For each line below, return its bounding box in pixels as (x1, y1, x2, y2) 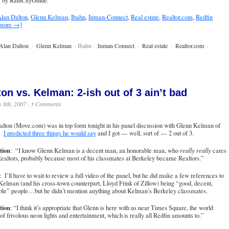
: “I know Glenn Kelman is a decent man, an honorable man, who (10, 146, 180, 155)
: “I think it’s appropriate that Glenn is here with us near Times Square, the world (10, 203, 213, 213)
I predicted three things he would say (4, 129, 96, 138)
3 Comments (31, 100, 61, 108)
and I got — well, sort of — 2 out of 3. (96, 129, 194, 138)
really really (180, 146, 211, 154)
